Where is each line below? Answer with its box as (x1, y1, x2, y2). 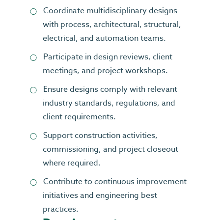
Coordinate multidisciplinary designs (43, 5, 177, 17)
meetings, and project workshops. (43, 65, 168, 77)
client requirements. (43, 111, 116, 123)
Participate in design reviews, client (43, 51, 172, 63)
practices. (43, 203, 79, 215)
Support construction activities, (43, 130, 158, 141)
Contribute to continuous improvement (43, 176, 187, 188)
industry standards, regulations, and (43, 97, 175, 109)
